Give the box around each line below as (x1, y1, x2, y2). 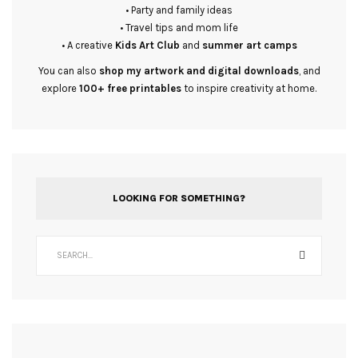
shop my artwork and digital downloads (98, 64, 299, 77)
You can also (38, 64, 99, 77)
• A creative (61, 38, 115, 51)
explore (42, 82, 79, 94)
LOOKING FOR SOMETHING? (113, 192, 245, 204)
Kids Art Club (114, 38, 180, 51)
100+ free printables (79, 82, 181, 94)
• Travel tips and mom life (120, 21, 238, 34)
